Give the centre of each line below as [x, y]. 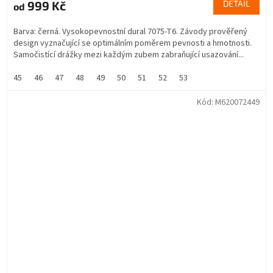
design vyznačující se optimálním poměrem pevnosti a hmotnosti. [133, 43]
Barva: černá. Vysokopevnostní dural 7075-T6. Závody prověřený [130, 31]
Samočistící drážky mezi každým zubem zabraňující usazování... [129, 55]
